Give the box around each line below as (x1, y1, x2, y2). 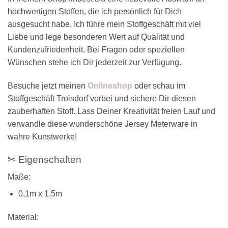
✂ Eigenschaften (8, 154, 81, 165)
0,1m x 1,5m (18, 189, 62, 198)
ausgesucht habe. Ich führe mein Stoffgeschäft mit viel (8, 20, 201, 29)
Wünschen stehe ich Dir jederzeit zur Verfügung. (8, 58, 181, 67)
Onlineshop (88, 81, 132, 91)
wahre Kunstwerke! (8, 132, 77, 141)
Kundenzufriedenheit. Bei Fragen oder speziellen (8, 45, 185, 54)
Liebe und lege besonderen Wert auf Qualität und (8, 33, 185, 42)
